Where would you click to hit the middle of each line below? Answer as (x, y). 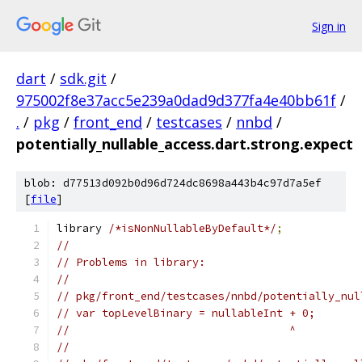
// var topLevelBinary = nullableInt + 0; (186, 313)
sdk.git (83, 78)
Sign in (329, 26)
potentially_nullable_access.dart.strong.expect (185, 144)
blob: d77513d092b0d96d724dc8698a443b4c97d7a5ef (173, 183)
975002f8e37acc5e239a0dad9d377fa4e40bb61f (176, 100)
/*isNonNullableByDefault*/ (192, 228)
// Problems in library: (131, 262)
